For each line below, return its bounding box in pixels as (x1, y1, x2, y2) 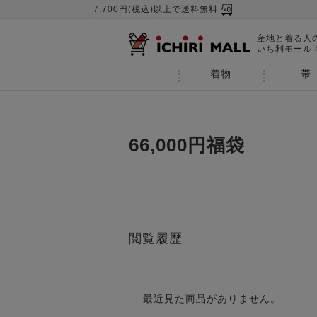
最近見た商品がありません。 (143, 293, 281, 304)
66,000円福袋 (129, 134, 245, 156)
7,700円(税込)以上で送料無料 (93, 4, 218, 13)
